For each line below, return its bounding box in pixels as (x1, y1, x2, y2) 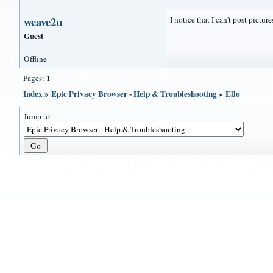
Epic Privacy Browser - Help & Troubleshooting (51, 88, 218, 101)
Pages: (23, 73, 47, 84)
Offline (24, 53, 48, 65)
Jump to (24, 111, 51, 122)
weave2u (24, 13, 63, 30)
